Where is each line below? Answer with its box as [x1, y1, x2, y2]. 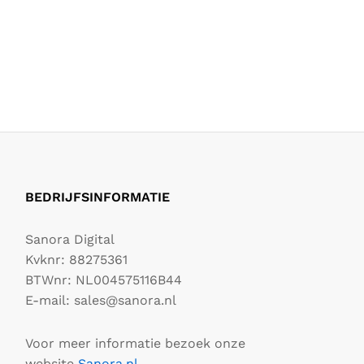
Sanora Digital [24, 232, 115, 248]
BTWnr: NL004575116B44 [24, 272, 182, 288]
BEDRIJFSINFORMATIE [24, 189, 170, 206]
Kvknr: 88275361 [24, 252, 128, 268]
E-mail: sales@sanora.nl [24, 292, 176, 309]
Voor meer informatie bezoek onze [24, 335, 245, 351]
